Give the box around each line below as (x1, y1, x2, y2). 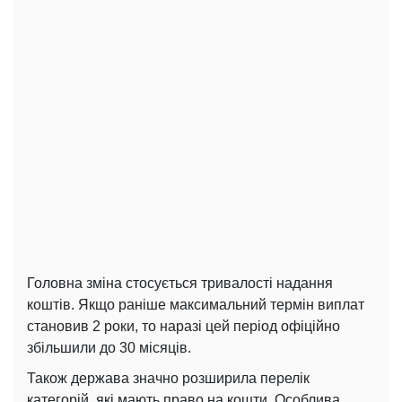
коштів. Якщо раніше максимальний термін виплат (27, 296, 364, 312)
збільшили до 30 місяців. (27, 339, 191, 355)
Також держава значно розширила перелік (27, 370, 310, 386)
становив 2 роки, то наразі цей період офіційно (27, 318, 340, 334)
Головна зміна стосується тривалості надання (27, 275, 333, 291)
